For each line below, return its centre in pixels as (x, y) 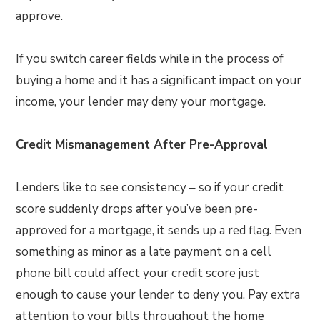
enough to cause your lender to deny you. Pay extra (158, 295)
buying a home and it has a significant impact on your (159, 80)
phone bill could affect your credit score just (138, 273)
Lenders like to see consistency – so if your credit (150, 187)
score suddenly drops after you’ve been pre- (137, 209)
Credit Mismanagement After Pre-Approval (142, 145)
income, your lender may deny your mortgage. (141, 102)
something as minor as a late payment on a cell (144, 252)
